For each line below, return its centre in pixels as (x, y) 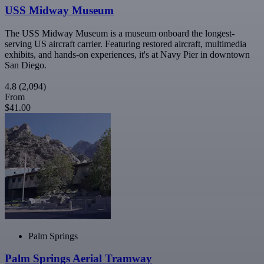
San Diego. (26, 65)
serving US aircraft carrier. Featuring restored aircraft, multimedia (126, 44)
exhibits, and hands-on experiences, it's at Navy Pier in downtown (127, 54)
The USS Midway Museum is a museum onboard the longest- (120, 33)
